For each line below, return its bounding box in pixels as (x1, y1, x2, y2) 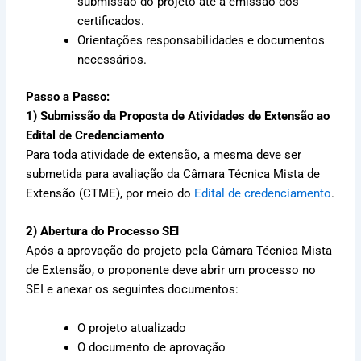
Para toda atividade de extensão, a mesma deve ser (26, 147, 302, 162)
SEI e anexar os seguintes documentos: (26, 282, 239, 297)
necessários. (77, 52, 147, 68)
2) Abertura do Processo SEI (26, 224, 180, 239)
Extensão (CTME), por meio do (26, 185, 195, 201)
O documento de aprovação (77, 339, 226, 355)
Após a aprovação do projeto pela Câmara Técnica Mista (26, 243, 333, 259)
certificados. (77, 14, 145, 29)
